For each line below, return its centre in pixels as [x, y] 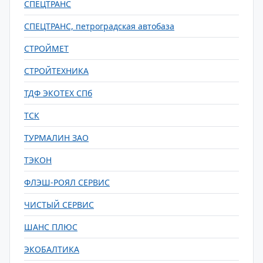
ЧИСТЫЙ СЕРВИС [59, 205]
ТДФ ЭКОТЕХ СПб [58, 93]
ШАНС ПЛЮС [51, 227]
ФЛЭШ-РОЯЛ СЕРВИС [67, 182]
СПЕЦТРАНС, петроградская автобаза [99, 26]
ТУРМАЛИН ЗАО [56, 138]
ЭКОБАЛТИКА [52, 249]
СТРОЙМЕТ [46, 48]
